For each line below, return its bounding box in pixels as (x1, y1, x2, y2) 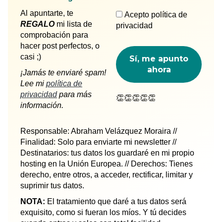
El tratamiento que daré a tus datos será (47, 197, 186, 206)
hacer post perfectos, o (20, 41, 100, 50)
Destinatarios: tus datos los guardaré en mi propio (20, 148, 194, 157)
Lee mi (20, 79, 46, 88)
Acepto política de (122, 10, 187, 19)
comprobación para (20, 30, 88, 39)
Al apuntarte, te (20, 8, 73, 17)
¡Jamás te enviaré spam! (20, 68, 106, 77)
